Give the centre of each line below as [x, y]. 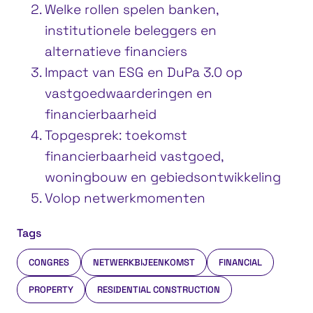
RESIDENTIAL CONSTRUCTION [159, 289]
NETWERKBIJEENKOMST [144, 262]
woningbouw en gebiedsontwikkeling [163, 177]
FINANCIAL [240, 262]
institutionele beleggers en [131, 30]
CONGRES [49, 262]
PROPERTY [51, 289]
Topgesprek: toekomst [116, 135]
